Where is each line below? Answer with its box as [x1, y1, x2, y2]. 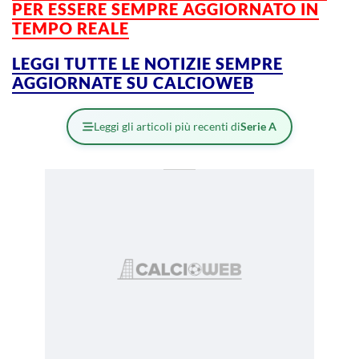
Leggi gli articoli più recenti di [94, 119, 240, 133]
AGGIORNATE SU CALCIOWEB [12, 72, 254, 92]
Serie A [240, 119, 276, 133]
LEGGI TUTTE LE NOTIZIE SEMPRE [12, 53, 283, 73]
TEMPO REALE [12, 18, 129, 38]
